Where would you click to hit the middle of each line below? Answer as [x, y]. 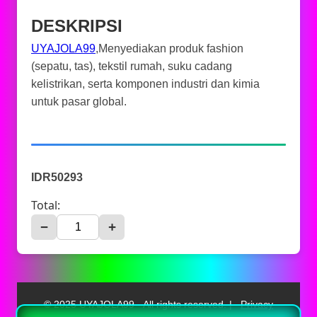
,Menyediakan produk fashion [169, 48]
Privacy [257, 304]
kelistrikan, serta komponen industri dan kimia [145, 84]
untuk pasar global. [79, 102]
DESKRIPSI [77, 26]
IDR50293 [57, 177]
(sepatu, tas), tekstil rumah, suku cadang [132, 66]
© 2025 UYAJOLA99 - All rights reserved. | [139, 304]
